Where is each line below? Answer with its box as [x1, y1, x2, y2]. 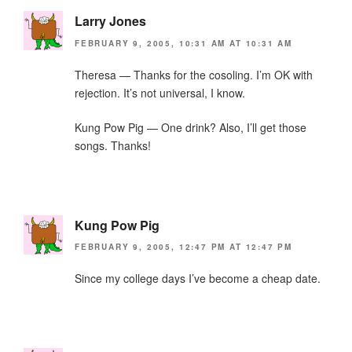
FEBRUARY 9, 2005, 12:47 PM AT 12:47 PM [75, 241, 293, 253]
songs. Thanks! [75, 137, 151, 153]
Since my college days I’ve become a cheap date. [75, 270, 321, 287]
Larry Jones [75, 12, 146, 31]
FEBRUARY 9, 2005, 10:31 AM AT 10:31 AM [75, 37, 293, 49]
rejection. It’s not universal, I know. [75, 84, 245, 101]
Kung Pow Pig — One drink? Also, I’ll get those [75, 119, 306, 135]
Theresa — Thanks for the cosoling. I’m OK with [75, 66, 313, 82]
